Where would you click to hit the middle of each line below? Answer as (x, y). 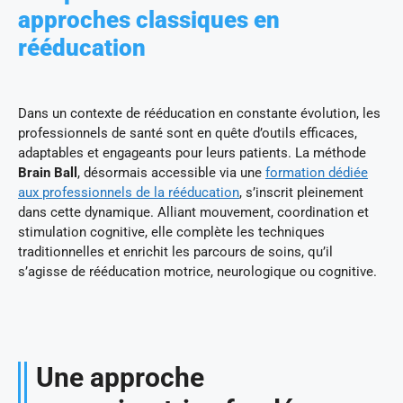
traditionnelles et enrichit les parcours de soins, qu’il (175, 251)
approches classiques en (149, 19)
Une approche (120, 378)
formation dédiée (317, 172)
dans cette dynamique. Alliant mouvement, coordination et (193, 212)
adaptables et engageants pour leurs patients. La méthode (192, 152)
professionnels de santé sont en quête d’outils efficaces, (188, 133)
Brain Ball (48, 172)
